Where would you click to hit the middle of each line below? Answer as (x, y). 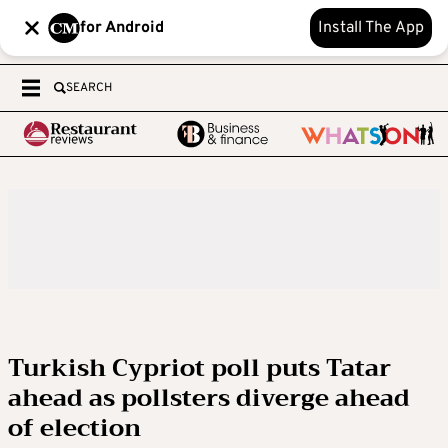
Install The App (371, 28)
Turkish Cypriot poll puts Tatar (199, 368)
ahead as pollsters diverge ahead (209, 398)
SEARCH (89, 88)
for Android (122, 28)
